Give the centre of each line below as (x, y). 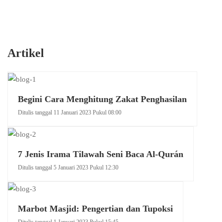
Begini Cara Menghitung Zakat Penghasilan (102, 99)
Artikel (26, 53)
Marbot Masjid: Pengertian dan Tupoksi (95, 209)
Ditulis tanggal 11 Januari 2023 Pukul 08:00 (70, 112)
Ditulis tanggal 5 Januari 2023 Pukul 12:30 (68, 167)
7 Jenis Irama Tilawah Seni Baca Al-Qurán (101, 154)
